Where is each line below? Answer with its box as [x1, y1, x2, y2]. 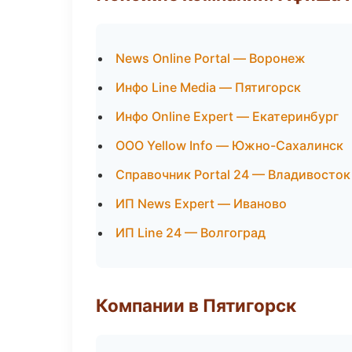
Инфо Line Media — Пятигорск [115, 79, 301, 95]
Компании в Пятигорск [96, 295, 296, 316]
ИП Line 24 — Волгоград [115, 225, 266, 240]
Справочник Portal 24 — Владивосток [115, 167, 350, 182]
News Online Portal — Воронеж [115, 50, 306, 66]
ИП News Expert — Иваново [115, 196, 287, 211]
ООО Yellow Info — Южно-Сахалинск [115, 137, 343, 153]
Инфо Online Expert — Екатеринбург [115, 108, 339, 124]
